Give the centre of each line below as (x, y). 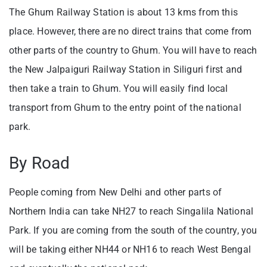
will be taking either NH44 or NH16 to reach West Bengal (130, 250)
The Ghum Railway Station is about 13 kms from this (124, 13)
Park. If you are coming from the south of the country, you (133, 231)
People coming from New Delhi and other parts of (116, 193)
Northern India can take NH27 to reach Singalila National (131, 212)
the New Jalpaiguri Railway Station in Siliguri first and (126, 70)
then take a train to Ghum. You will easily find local (119, 89)
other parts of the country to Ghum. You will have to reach (133, 51)
